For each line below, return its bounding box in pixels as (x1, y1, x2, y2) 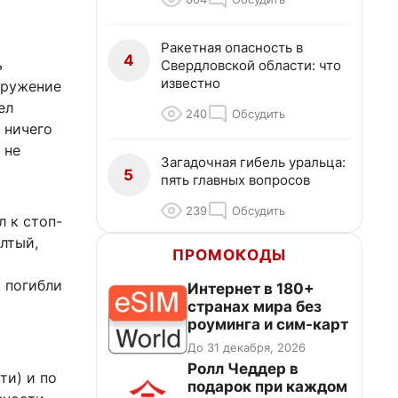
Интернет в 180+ (187, 280, 314, 298)
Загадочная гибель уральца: (161, 154, 346, 171)
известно (161, 75, 220, 92)
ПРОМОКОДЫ (172, 246, 286, 264)
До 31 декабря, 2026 (187, 340, 306, 354)
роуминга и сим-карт (187, 315, 348, 333)
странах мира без (187, 298, 322, 315)
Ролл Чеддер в (187, 360, 298, 378)
